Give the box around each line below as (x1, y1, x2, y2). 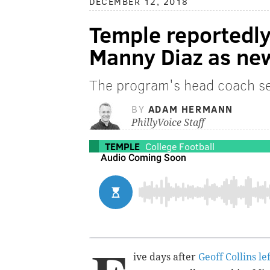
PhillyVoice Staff (131, 117, 204, 129)
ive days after (133, 251, 198, 263)
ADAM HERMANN (148, 102, 234, 116)
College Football (145, 140, 215, 153)
